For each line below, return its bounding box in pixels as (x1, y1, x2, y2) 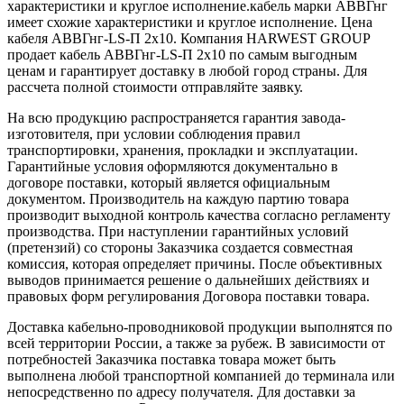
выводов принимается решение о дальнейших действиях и (7, 271, 370, 288)
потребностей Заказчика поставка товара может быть (7, 351, 335, 367)
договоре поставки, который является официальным (7, 174, 330, 190)
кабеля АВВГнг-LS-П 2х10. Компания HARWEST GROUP (7, 30, 370, 46)
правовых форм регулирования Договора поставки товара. (7, 288, 370, 304)
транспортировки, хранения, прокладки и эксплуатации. (7, 142, 358, 158)
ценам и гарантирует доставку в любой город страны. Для (7, 62, 367, 78)
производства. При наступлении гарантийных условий (7, 223, 349, 239)
